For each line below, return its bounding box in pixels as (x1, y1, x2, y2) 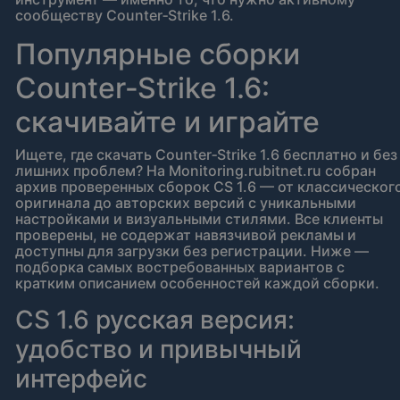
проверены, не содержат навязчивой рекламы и (15, 226, 356, 245)
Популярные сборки (15, 37, 300, 72)
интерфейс (15, 363, 147, 395)
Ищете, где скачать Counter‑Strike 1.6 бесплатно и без (15, 146, 397, 164)
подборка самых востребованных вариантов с (15, 258, 345, 277)
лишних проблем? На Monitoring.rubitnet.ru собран (15, 162, 376, 180)
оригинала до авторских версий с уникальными (15, 194, 356, 212)
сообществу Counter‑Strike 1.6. (15, 6, 234, 25)
